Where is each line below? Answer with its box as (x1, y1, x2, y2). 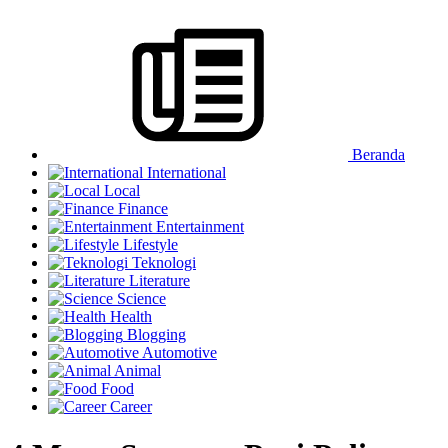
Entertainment (152, 217, 244, 235)
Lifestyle (119, 235, 178, 253)
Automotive (139, 343, 217, 361)
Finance (114, 199, 168, 217)
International (143, 163, 226, 181)
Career (106, 397, 152, 415)
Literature (125, 271, 190, 289)
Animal (111, 361, 161, 379)
